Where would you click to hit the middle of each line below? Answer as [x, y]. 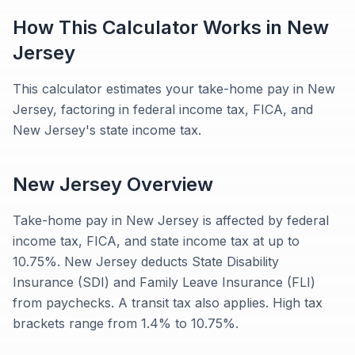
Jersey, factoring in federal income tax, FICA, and [163, 109]
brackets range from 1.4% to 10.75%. [126, 323]
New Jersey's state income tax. [107, 130]
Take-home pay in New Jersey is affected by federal [171, 220]
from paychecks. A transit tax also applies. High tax [168, 303]
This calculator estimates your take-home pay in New [174, 89]
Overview [168, 184]
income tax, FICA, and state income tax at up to [156, 241]
